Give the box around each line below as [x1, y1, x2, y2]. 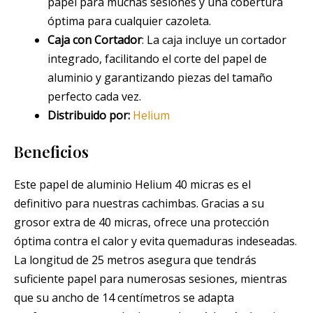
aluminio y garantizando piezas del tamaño [48, 70, 272, 86]
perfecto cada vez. [48, 89, 141, 105]
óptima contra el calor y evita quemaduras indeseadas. [14, 233, 297, 249]
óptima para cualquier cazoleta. [48, 13, 211, 29]
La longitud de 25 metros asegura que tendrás [14, 252, 256, 268]
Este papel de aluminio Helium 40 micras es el [14, 177, 251, 193]
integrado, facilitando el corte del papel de [48, 51, 267, 67]
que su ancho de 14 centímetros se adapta [14, 290, 234, 306]
